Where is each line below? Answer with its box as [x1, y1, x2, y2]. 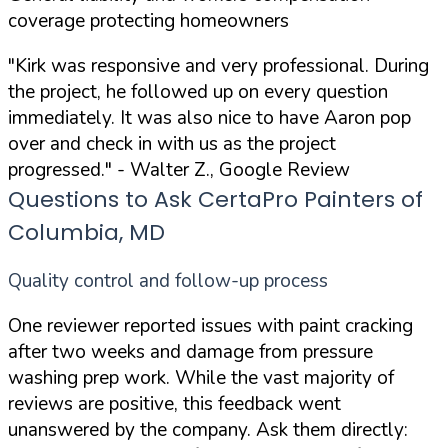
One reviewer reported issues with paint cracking [8, 312, 413, 339]
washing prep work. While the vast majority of [8, 364, 394, 391]
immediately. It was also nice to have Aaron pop [8, 104, 411, 131]
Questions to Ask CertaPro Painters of [8, 183, 423, 215]
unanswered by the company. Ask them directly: [8, 416, 408, 443]
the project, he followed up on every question [8, 78, 388, 105]
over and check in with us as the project [8, 130, 336, 157]
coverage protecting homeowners [8, 7, 289, 34]
